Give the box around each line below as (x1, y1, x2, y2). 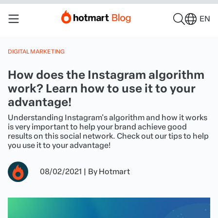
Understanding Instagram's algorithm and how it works (8, 113, 207, 122)
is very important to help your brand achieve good (8, 122, 187, 131)
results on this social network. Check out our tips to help (8, 131, 209, 141)
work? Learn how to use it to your (8, 81, 196, 95)
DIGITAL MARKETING (8, 48, 65, 55)
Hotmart (99, 167, 130, 176)
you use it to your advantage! (8, 141, 111, 150)
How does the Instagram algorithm (8, 68, 204, 82)
